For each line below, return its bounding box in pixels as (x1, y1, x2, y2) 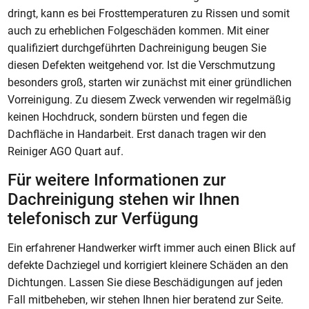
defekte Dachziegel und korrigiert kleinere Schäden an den (8, 258, 289, 272)
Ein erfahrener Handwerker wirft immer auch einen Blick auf (8, 241, 297, 255)
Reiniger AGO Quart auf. (8, 145, 124, 159)
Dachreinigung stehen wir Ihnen (8, 189, 240, 209)
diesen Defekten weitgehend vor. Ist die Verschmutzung (8, 59, 276, 72)
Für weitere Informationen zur (8, 170, 226, 190)
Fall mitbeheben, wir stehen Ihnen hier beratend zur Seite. (8, 292, 284, 306)
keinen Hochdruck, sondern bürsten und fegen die (8, 110, 248, 124)
